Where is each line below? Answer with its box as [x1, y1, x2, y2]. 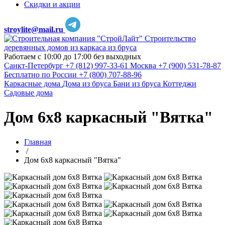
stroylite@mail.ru [4, 25, 63, 34]
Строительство [145, 34, 196, 43]
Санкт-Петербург [4, 61, 63, 70]
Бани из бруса [113, 79, 163, 88]
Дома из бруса [62, 79, 113, 88]
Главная [24, 137, 51, 146]
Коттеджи [163, 79, 196, 88]
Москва [130, 61, 156, 70]
